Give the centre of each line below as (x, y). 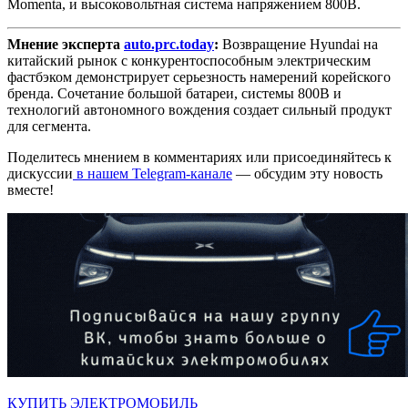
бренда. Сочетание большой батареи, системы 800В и (174, 94)
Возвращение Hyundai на (298, 45)
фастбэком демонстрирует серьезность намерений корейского (199, 77)
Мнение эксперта (66, 45)
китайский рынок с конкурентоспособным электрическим (189, 61)
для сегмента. (49, 127)
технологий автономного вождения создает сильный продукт (199, 110)
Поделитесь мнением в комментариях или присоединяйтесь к (199, 158)
